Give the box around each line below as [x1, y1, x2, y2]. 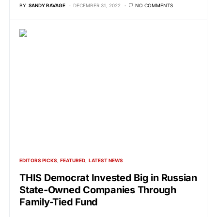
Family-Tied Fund [19, 196, 98, 208]
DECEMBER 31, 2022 [73, 2, 121, 8]
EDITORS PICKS [19, 157, 57, 163]
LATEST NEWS [88, 157, 123, 163]
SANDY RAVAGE [29, 2, 65, 8]
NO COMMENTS [135, 2, 173, 8]
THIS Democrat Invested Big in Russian [19, 172, 197, 184]
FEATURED [60, 157, 86, 163]
